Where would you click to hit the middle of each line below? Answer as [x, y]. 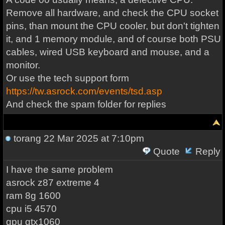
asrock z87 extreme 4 [52, 183]
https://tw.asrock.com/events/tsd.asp [84, 91]
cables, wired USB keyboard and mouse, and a [107, 52]
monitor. [23, 65]
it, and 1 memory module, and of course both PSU [113, 39]
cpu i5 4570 [31, 209]
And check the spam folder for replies [86, 104]
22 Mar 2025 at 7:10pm [92, 138]
